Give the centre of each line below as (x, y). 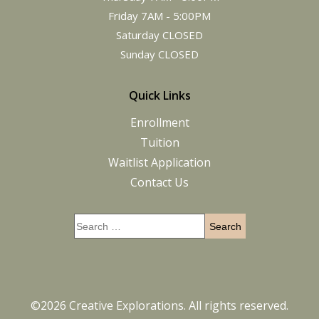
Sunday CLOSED (159, 54)
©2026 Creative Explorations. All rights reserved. (159, 305)
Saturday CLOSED (159, 35)
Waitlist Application (159, 162)
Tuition (159, 142)
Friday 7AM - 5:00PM (159, 16)
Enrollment (159, 122)
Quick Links (159, 95)
